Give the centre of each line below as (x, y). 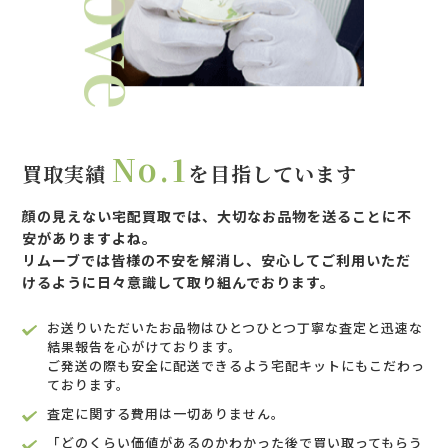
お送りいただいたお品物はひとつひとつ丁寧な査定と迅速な (235, 328)
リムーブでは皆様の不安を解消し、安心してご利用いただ (217, 260)
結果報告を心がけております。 (145, 347)
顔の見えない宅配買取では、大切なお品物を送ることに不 (217, 216)
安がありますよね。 (90, 238)
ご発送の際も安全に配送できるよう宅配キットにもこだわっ (236, 366)
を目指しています (273, 174)
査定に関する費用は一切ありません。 (166, 414)
